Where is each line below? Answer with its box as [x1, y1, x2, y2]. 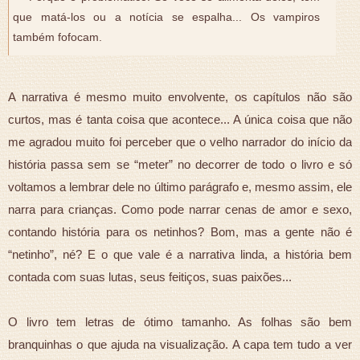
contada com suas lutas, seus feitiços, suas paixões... [8, 269, 292, 284]
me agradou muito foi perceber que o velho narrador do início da [8, 134, 352, 149]
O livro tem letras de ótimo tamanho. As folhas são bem [8, 314, 352, 329]
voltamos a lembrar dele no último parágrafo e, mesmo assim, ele [8, 179, 352, 194]
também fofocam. [13, 31, 102, 43]
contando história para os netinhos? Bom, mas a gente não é [8, 224, 352, 239]
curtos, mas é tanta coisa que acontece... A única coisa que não [8, 112, 352, 126]
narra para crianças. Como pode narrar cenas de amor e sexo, [8, 202, 352, 216]
